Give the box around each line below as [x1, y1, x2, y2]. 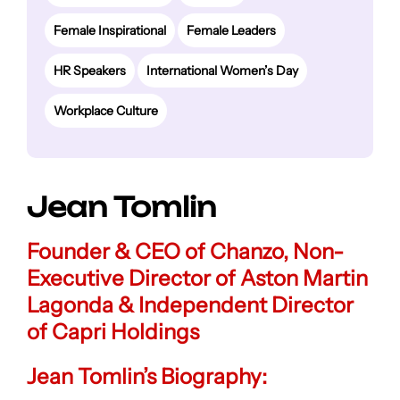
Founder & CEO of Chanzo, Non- [26, 238, 344, 265]
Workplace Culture [53, 103, 158, 120]
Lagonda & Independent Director [26, 292, 354, 319]
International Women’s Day [146, 62, 298, 79]
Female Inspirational [53, 22, 166, 39]
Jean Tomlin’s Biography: [26, 363, 267, 390]
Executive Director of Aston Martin [26, 265, 368, 292]
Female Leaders [186, 22, 276, 39]
